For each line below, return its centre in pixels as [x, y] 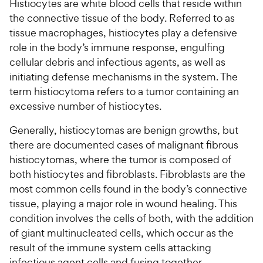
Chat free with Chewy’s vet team [123, 61]
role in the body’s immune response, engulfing [117, 47]
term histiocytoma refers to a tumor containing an [124, 91]
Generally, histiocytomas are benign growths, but [124, 130]
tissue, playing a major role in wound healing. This [123, 203]
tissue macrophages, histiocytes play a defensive [123, 33]
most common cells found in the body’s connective [128, 189]
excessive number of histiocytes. [85, 106]
